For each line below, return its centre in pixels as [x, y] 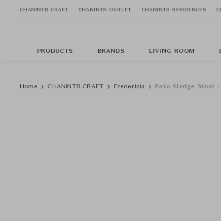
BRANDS [111, 51]
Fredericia [129, 87]
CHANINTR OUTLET [105, 10]
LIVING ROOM [172, 51]
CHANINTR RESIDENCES [174, 10]
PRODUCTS [55, 51]
